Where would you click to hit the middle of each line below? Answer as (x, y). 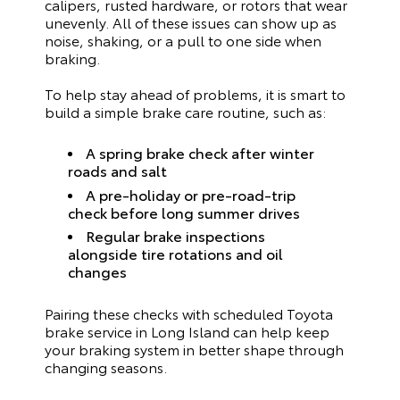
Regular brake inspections (175, 236)
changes (101, 271)
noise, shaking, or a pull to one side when (183, 39)
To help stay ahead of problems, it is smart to (195, 93)
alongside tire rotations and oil (176, 254)
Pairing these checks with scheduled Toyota (189, 312)
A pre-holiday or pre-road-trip (190, 194)
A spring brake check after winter (200, 152)
